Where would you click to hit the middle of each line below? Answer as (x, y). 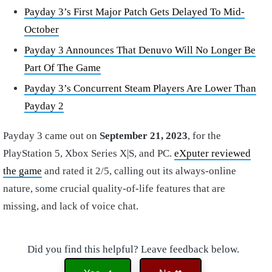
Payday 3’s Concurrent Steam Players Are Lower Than (140, 88)
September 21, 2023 (144, 135)
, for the (204, 135)
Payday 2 (44, 106)
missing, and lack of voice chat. (71, 206)
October (42, 29)
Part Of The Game (63, 67)
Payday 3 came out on (51, 135)
